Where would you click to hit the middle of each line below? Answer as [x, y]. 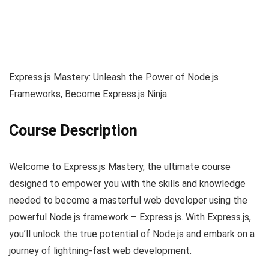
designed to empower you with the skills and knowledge [127, 183]
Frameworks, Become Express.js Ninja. [89, 94]
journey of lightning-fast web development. [100, 250]
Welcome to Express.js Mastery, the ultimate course [120, 166]
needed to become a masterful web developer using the [128, 200]
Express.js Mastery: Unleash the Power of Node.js [114, 77]
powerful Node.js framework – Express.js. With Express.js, [130, 217]
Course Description [73, 130]
